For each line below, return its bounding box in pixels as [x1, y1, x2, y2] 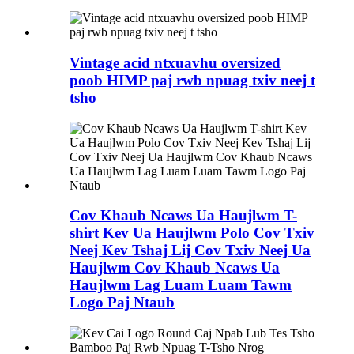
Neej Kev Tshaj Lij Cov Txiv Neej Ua [70, 242, 311, 259]
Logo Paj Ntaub [70, 294, 175, 311]
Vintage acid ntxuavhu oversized [70, 55, 281, 71]
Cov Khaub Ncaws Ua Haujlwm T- [70, 207, 297, 224]
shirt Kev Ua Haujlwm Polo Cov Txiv [70, 224, 314, 242]
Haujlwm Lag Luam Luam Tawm [70, 277, 292, 294]
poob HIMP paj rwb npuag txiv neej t [70, 72, 315, 88]
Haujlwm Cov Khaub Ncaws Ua [70, 259, 280, 277]
